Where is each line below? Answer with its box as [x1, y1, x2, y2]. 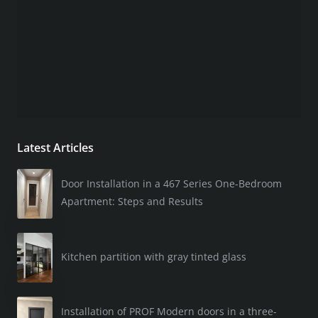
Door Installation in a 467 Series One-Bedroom [61, 177, 282, 190]
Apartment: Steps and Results [61, 194, 203, 208]
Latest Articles [17, 139, 94, 155]
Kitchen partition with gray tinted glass [61, 249, 246, 263]
